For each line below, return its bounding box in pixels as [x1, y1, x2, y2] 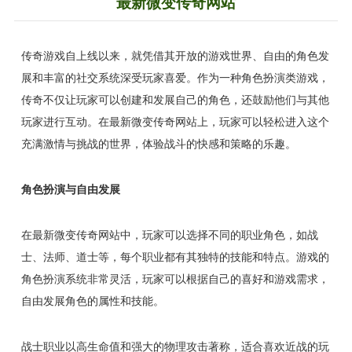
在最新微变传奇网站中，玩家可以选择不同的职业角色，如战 [20, 229, 318, 242]
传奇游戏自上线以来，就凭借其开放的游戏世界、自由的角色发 [20, 49, 329, 63]
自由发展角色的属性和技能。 [20, 295, 164, 308]
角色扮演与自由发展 [20, 183, 120, 196]
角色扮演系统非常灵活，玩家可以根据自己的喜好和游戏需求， [20, 273, 329, 286]
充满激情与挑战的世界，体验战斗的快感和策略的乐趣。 [20, 137, 296, 151]
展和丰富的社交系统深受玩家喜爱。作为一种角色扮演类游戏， [20, 71, 329, 85]
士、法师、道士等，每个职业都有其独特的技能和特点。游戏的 [20, 251, 329, 264]
